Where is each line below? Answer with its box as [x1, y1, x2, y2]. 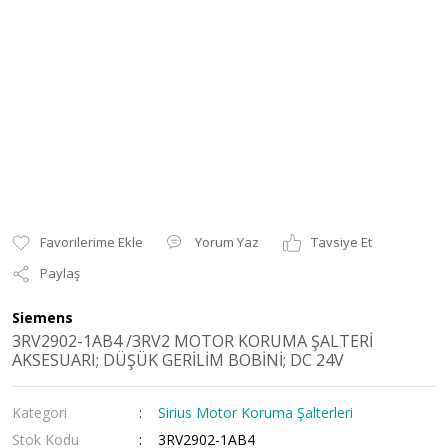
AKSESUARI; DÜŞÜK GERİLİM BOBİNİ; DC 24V [12, 349, 344, 371]
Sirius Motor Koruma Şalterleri [158, 403, 354, 422]
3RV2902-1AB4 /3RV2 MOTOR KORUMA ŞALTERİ [12, 330, 373, 352]
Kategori [12, 403, 67, 422]
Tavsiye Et [311, 233, 372, 251]
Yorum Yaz [195, 233, 259, 251]
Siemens [12, 308, 73, 327]
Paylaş [40, 264, 80, 282]
